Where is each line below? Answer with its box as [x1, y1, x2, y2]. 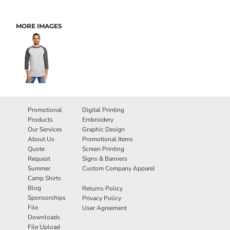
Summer [28, 164, 50, 173]
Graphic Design [82, 125, 125, 134]
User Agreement [82, 204, 127, 213]
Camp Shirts [28, 174, 61, 183]
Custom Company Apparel [82, 164, 155, 173]
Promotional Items [82, 135, 133, 144]
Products [28, 116, 53, 124]
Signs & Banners [82, 155, 127, 163]
